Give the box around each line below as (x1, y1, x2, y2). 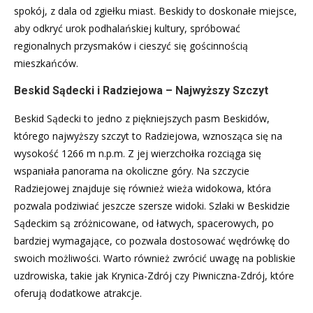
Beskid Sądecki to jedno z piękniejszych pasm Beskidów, (14, 111, 270, 125)
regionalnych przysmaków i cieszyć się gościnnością (14, 38, 248, 52)
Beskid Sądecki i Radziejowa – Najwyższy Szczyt (14, 83, 268, 97)
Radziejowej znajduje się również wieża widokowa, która (14, 181, 271, 195)
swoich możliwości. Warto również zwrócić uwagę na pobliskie (14, 251, 296, 265)
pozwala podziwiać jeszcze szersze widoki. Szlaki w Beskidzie (14, 198, 290, 212)
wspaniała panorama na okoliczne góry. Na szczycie (14, 163, 249, 177)
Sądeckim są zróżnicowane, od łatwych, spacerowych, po (14, 216, 274, 230)
